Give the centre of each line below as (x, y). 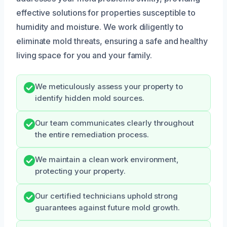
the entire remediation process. (92, 135)
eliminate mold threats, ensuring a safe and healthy (112, 41)
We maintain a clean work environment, (107, 159)
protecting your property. (80, 171)
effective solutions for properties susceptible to (106, 12)
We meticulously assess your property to (109, 86)
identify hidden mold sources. (90, 98)
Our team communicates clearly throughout (115, 123)
